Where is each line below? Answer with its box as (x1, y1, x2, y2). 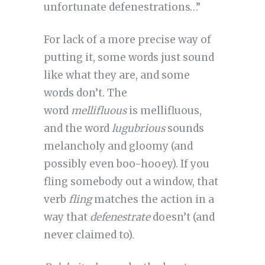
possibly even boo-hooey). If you (43, 157, 209, 171)
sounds (164, 122, 204, 135)
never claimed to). (43, 228, 134, 242)
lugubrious (111, 122, 165, 135)
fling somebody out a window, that (43, 175, 218, 189)
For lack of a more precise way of (43, 33, 211, 47)
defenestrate (89, 211, 150, 224)
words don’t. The (43, 86, 127, 100)
